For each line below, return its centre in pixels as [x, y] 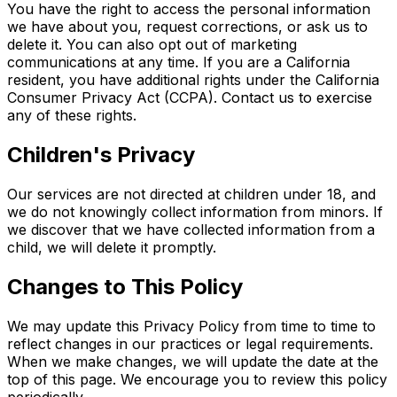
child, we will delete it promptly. [112, 248]
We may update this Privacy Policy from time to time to [191, 326]
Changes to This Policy [125, 287]
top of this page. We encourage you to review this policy [197, 379]
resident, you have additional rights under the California [193, 80]
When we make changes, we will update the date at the [193, 361]
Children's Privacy [101, 155]
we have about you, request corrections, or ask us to [187, 27]
